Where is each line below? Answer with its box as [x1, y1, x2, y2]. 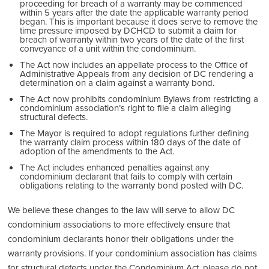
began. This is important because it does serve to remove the [20, 15, 258, 28]
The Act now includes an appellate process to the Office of [20, 58, 248, 71]
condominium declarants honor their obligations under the [8, 232, 234, 245]
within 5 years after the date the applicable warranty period [20, 6, 249, 19]
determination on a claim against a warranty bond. [20, 76, 215, 89]
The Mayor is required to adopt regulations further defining [20, 127, 250, 139]
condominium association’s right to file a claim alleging [20, 101, 232, 114]
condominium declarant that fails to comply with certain [20, 170, 233, 183]
